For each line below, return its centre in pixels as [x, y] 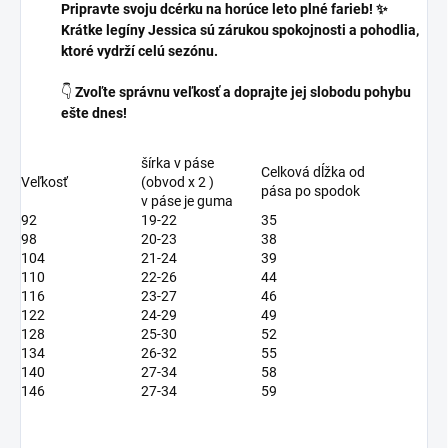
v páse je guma [188, 200]
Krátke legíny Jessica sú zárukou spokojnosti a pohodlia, [240, 29]
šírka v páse [177, 162]
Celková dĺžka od [313, 171]
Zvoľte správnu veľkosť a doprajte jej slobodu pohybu [243, 91]
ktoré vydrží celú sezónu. [139, 50]
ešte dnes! [94, 112]
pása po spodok [310, 190]
